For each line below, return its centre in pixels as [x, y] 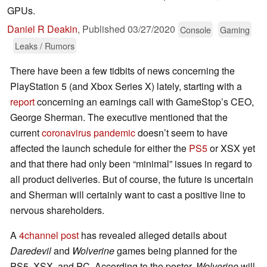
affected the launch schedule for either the [100, 148]
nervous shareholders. [57, 210]
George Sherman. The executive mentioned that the [119, 117]
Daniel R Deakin [42, 29]
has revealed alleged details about [153, 235]
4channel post [49, 235]
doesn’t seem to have [181, 133]
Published [105, 29]
